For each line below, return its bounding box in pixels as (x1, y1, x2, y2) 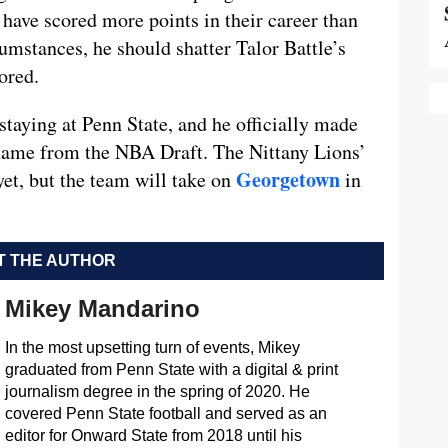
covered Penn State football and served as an (4, 405, 327, 422)
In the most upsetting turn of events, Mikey (4, 339, 300, 356)
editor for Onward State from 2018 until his (4, 427, 302, 444)
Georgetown (236, 165, 340, 194)
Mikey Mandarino (4, 295, 200, 322)
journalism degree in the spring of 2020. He (4, 383, 310, 400)
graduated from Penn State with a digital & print (4, 361, 338, 378)
